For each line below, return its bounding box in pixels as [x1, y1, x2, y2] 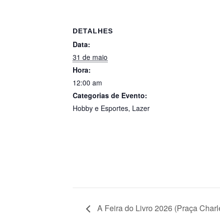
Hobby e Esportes [73, 103, 128, 113]
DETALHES [73, 27, 113, 35]
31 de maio [73, 52, 108, 62]
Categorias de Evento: [73, 90, 147, 101]
